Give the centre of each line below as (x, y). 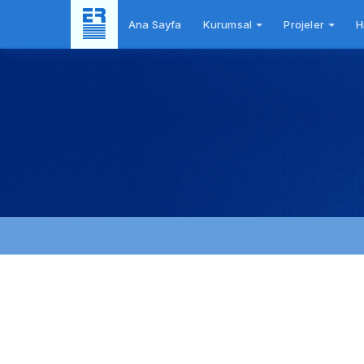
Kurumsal (229, 24)
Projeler (305, 24)
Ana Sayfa (155, 24)
